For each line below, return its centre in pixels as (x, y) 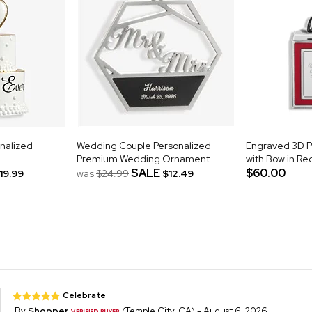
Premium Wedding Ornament (143, 158)
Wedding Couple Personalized (144, 145)
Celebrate (85, 295)
